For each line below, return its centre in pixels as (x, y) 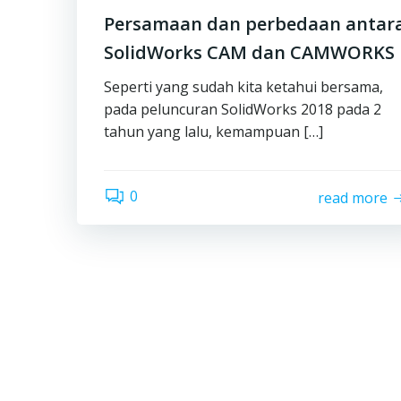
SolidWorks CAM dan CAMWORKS (249, 52)
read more (353, 197)
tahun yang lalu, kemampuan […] (213, 132)
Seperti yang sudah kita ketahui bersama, (243, 87)
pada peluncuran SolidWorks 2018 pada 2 (243, 109)
